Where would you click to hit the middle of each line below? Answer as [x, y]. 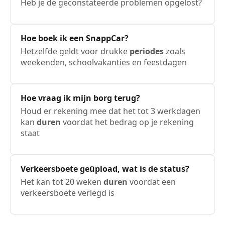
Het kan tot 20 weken [62, 182]
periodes [147, 51]
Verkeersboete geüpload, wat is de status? [105, 169]
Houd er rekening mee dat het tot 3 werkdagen [110, 111]
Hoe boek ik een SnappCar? [75, 38]
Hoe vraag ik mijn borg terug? [80, 98]
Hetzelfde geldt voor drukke [75, 51]
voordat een [152, 182]
